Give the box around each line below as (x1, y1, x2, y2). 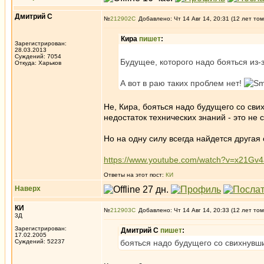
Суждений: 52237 (15, 238, 65, 245)
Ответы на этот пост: (104, 171, 166, 178)
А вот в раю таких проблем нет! (120, 78, 244, 88)
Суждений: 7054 (15, 53, 61, 60)
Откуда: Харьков (15, 60, 61, 66)
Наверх (15, 184, 41, 193)
